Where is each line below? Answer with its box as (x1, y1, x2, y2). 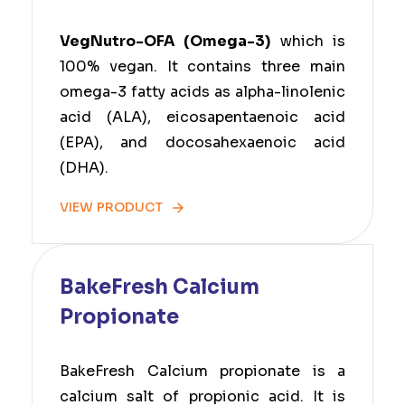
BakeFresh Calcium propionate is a (60, 362, 345, 381)
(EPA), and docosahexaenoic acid (60, 133, 345, 152)
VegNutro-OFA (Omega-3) (60, 32, 271, 51)
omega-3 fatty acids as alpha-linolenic (60, 82, 345, 101)
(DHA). (60, 158, 108, 177)
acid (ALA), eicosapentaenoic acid (60, 108, 345, 127)
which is (270, 32, 346, 51)
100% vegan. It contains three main (60, 57, 345, 76)
